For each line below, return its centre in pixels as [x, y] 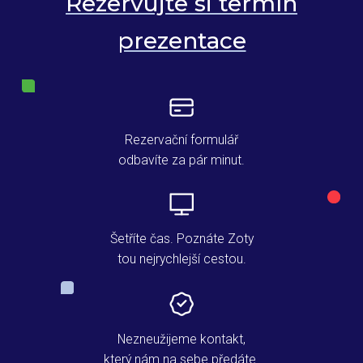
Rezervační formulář [181, 139]
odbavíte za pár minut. [181, 160]
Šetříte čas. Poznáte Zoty [181, 238]
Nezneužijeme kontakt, [181, 340]
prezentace [181, 41]
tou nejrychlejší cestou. [181, 258]
